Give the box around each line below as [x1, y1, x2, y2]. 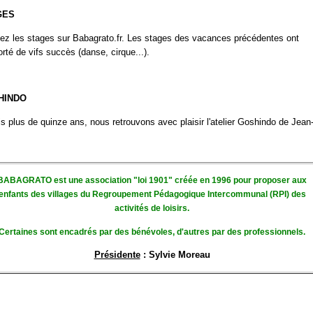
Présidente [94, 249, 140, 261]
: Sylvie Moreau [140, 249, 210, 261]
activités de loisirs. [115, 203, 189, 214]
